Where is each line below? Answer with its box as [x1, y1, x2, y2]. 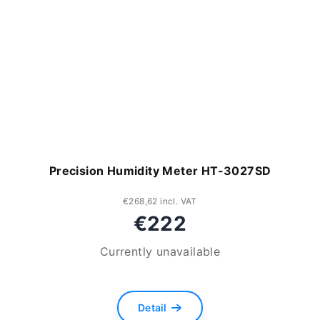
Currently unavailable [99, 244, 221, 259]
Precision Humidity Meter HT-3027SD [49, 164, 271, 179]
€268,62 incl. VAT [123, 196, 197, 207]
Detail [138, 301, 167, 314]
